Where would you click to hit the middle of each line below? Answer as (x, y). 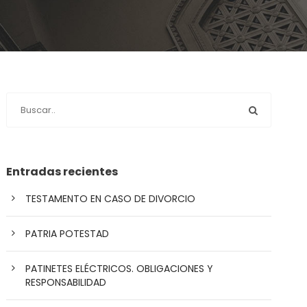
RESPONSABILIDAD (66, 282)
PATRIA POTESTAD (67, 234)
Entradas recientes (62, 172)
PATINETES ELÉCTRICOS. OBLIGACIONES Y (120, 269)
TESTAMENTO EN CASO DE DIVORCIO (111, 199)
